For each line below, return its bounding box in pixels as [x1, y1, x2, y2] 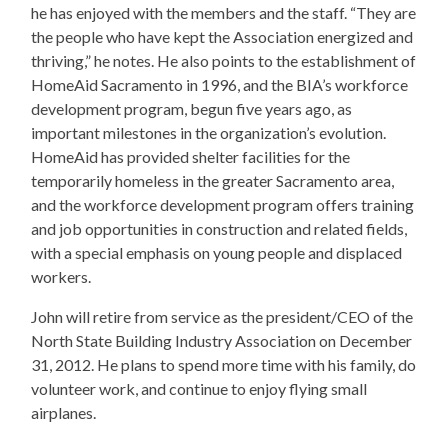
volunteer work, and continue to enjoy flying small [31, 379, 367, 398]
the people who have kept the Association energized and [31, 27, 413, 46]
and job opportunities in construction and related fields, [31, 219, 407, 238]
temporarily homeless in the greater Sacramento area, [31, 171, 394, 190]
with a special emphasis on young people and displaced [31, 243, 402, 262]
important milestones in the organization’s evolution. [31, 123, 386, 142]
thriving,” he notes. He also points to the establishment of [31, 51, 416, 70]
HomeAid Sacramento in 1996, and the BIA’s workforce [31, 75, 408, 94]
